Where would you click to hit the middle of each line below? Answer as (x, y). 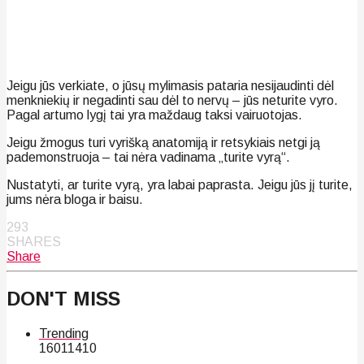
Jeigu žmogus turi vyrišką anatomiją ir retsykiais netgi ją (163, 142)
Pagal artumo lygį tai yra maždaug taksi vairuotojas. (154, 115)
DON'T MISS (63, 299)
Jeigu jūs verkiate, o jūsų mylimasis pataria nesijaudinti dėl (170, 85)
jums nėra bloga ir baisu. (75, 199)
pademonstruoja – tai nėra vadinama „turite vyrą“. (148, 157)
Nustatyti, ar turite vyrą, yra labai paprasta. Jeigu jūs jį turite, (180, 184)
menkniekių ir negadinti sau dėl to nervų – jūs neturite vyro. (172, 100)
